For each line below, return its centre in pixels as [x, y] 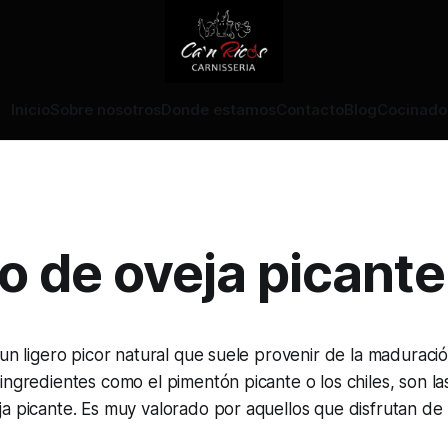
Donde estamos [218, 109]
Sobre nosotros [105, 109]
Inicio [30, 109]
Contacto [309, 109]
